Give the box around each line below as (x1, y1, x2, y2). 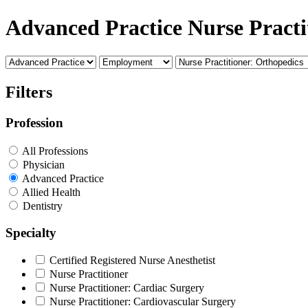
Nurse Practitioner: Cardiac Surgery (49, 282, 204, 294)
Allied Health (22, 186, 80, 198)
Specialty (5, 225, 56, 240)
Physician (23, 158, 65, 170)
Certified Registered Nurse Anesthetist (49, 254, 215, 267)
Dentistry (23, 199, 63, 212)
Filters (5, 83, 52, 102)
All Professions (22, 144, 88, 157)
